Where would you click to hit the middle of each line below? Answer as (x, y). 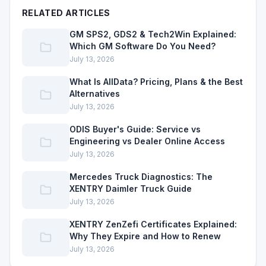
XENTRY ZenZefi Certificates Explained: (153, 224)
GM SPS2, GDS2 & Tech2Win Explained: (153, 34)
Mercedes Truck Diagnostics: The (141, 177)
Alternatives (95, 94)
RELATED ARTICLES (66, 13)
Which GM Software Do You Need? (142, 46)
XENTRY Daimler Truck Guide (131, 189)
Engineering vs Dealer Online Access (147, 141)
